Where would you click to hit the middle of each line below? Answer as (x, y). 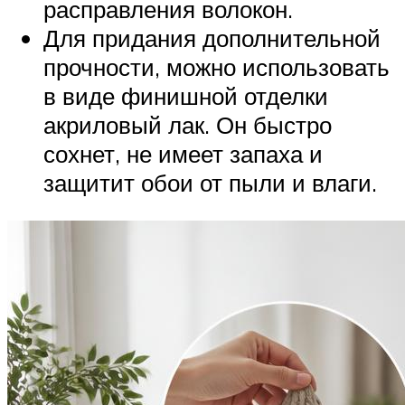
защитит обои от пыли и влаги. (210, 183)
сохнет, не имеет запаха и (183, 154)
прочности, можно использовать (217, 67)
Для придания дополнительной (212, 38)
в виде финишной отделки (186, 96)
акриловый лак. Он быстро (188, 125)
